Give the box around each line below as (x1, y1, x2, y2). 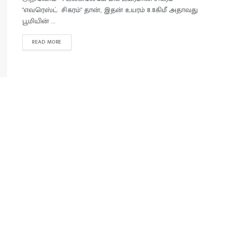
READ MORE (32, 37, 62, 47)
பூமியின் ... (22, 15, 56, 27)
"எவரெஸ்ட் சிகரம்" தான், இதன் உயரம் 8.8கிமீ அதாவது (22, 4, 198, 16)
